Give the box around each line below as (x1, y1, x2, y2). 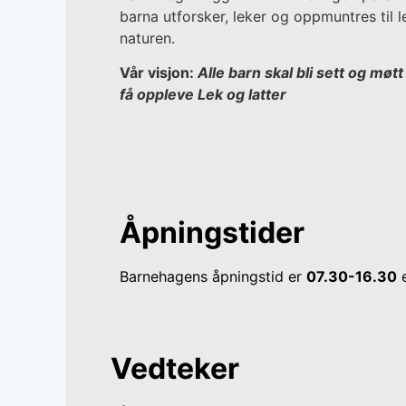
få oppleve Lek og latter (120, 85, 286, 104)
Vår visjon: (120, 63, 198, 82)
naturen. (120, 29, 175, 48)
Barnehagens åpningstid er (120, 266, 306, 285)
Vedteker (111, 351, 239, 387)
